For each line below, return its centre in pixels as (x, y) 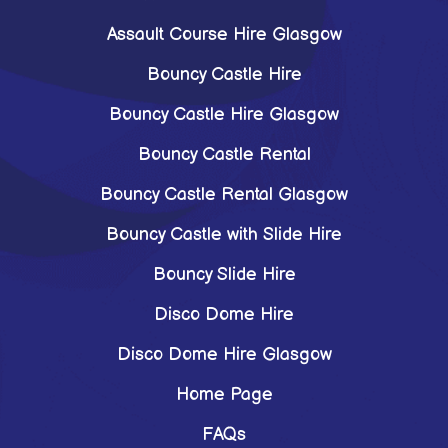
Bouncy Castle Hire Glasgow (224, 114)
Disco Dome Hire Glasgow (224, 354)
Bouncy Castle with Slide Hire (224, 234)
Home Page (224, 394)
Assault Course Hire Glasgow (224, 34)
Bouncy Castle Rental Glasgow (224, 194)
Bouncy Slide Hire (224, 274)
